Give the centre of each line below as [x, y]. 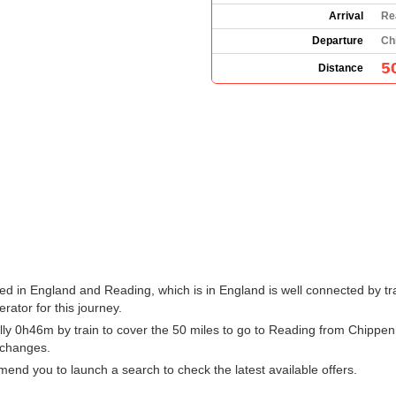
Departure [338, 40]
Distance [341, 68]
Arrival [346, 15]
